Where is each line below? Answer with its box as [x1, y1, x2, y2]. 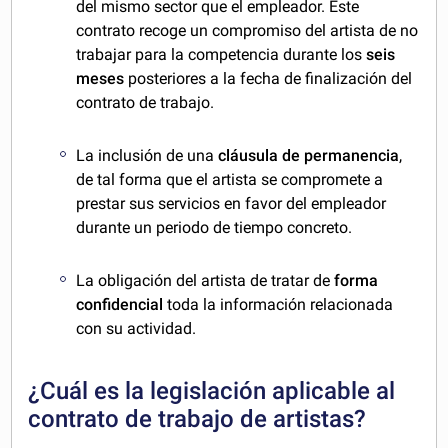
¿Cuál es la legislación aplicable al [28, 377, 396, 406]
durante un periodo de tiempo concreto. [76, 218, 353, 238]
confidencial [76, 295, 164, 315]
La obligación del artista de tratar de [76, 271, 331, 291]
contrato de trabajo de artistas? [28, 405, 367, 434]
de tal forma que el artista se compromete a [76, 170, 384, 190]
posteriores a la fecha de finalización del [124, 69, 413, 89]
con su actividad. [76, 319, 197, 339]
